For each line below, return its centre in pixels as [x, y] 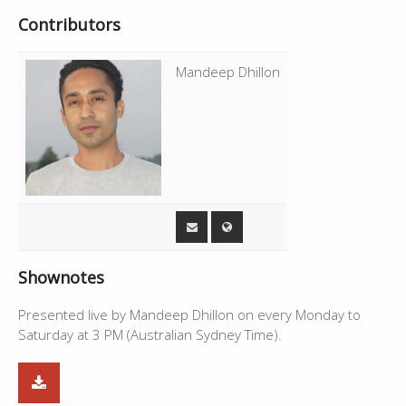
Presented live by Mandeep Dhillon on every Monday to [189, 314]
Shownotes [61, 277]
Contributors [69, 24]
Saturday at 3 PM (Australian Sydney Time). [150, 334]
